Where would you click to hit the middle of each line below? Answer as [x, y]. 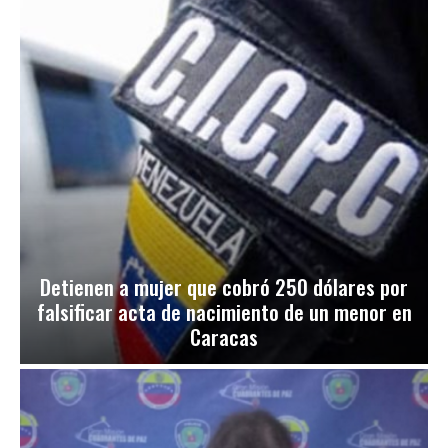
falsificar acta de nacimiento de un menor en [224, 312]
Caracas [224, 337]
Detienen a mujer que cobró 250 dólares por [224, 287]
